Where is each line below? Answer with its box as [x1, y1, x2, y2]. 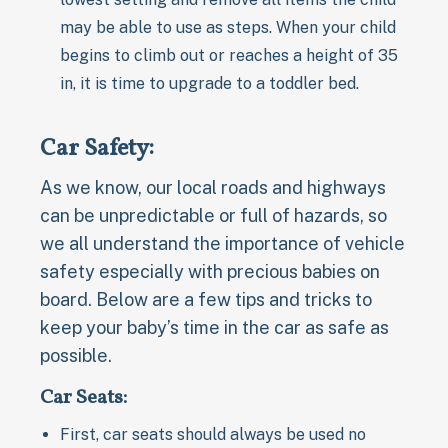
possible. [40, 344, 112, 366]
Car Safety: [40, 131, 154, 166]
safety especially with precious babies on [40, 260, 380, 282]
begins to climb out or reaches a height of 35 [60, 45, 398, 65]
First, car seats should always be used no [60, 424, 366, 444]
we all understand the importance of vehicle [40, 232, 405, 254]
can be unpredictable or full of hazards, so [40, 204, 387, 226]
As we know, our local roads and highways [40, 176, 386, 198]
